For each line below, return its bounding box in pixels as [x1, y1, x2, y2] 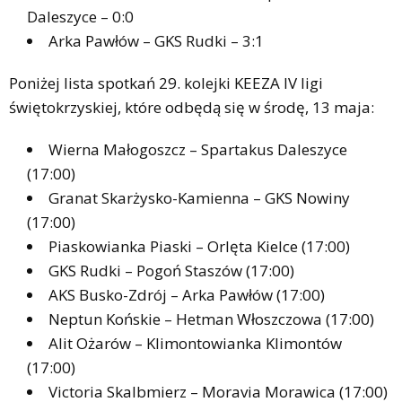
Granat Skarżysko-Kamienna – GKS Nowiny [48, 187, 350, 208]
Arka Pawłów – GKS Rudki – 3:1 [48, 30, 264, 51]
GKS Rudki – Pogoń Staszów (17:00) [48, 259, 294, 281]
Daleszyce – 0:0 [27, 5, 134, 27]
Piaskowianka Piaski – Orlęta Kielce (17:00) [48, 235, 350, 257]
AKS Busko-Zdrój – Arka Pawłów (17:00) [48, 284, 325, 305]
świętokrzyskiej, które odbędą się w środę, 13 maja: [9, 96, 374, 118]
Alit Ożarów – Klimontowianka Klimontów [48, 332, 342, 354]
